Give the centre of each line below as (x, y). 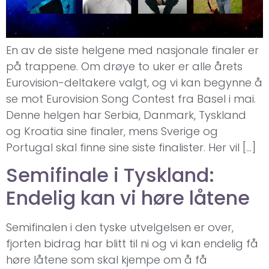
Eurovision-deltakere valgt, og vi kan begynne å (134, 83)
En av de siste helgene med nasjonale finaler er (132, 50)
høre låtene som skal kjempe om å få (107, 260)
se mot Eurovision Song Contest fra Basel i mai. (131, 99)
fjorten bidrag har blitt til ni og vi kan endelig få (132, 244)
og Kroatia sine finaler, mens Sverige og (112, 131)
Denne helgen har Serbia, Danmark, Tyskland (126, 115)
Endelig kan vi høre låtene (128, 198)
